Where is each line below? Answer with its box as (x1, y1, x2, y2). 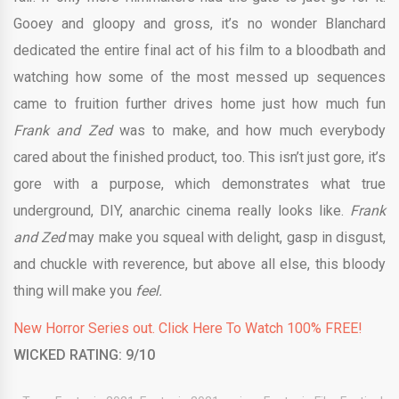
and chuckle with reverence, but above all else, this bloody (13, 256, 386, 273)
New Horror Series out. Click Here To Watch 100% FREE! (13, 320, 362, 338)
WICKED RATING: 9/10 (13, 346, 155, 364)
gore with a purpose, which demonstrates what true (13, 175, 386, 193)
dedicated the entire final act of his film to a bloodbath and (13, 42, 386, 60)
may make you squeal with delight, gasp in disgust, (69, 229, 387, 247)
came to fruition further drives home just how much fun (13, 95, 386, 113)
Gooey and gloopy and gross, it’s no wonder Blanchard (13, 15, 386, 33)
